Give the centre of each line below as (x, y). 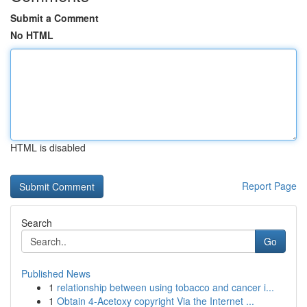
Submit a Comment (54, 18)
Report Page (269, 186)
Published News (56, 273)
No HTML (32, 35)
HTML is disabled (48, 147)
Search (37, 223)
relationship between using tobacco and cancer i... (165, 287)
